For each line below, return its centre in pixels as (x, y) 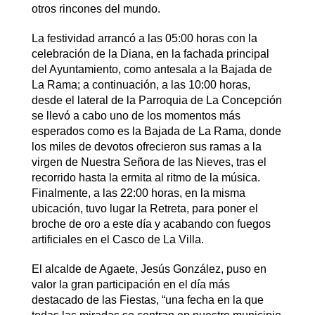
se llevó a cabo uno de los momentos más (136, 116)
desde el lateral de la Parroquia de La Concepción (156, 100)
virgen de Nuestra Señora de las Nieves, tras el (149, 162)
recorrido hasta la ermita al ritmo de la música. (146, 178)
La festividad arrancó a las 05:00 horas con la (144, 38)
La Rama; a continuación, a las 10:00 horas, (141, 85)
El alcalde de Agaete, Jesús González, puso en (149, 269)
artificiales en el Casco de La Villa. (117, 239)
